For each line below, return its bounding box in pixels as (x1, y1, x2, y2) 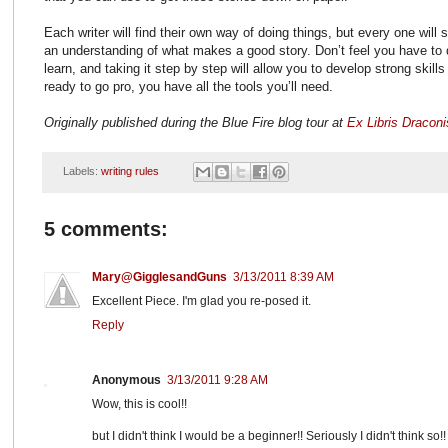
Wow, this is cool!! (92, 397, 187, 412)
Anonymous (92, 373, 161, 388)
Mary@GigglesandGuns (92, 270, 227, 285)
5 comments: (44, 218, 168, 241)
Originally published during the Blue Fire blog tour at (44, 114, 347, 130)
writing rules (100, 165, 159, 178)
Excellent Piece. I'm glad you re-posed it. (92, 294, 311, 309)
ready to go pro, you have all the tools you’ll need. (44, 78, 333, 94)
